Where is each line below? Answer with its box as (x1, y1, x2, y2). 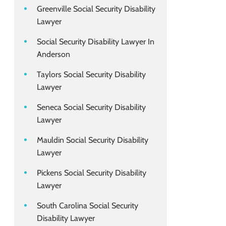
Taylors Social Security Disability (37, 70, 146, 80)
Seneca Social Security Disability (37, 102, 146, 112)
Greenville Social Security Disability (37, 4, 155, 14)
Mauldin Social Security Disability (37, 135, 148, 145)
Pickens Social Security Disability (37, 168, 146, 178)
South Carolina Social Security (37, 201, 138, 211)
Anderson (37, 49, 70, 60)
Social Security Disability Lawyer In (37, 37, 154, 47)
